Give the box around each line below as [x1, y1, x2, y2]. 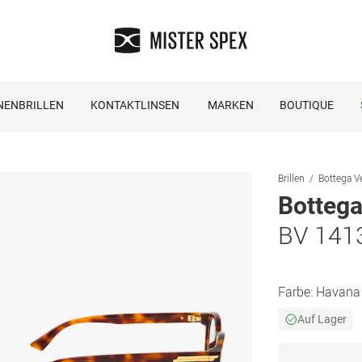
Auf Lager [297, 313, 347, 326]
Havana [316, 283, 360, 301]
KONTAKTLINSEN [90, 99, 179, 112]
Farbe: [278, 283, 316, 301]
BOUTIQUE [279, 99, 334, 112]
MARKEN [207, 99, 254, 112]
